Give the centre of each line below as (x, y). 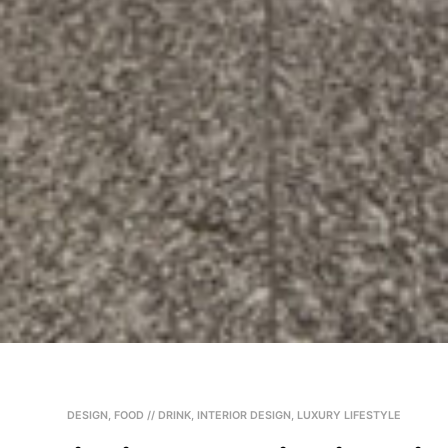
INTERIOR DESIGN (243, 415)
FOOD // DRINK (152, 415)
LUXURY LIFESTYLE (348, 415)
